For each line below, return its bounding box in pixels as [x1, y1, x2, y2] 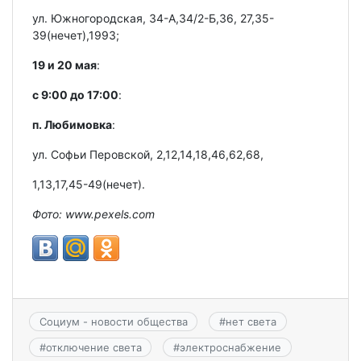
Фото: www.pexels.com [32, 206, 155, 221]
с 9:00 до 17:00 [32, 87, 118, 102]
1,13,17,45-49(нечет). [32, 176, 145, 191]
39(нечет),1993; [32, 27, 119, 42]
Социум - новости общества [39, 314, 188, 328]
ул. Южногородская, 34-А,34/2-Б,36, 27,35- [32, 10, 274, 25]
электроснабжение [179, 341, 281, 355]
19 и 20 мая [32, 57, 97, 72]
